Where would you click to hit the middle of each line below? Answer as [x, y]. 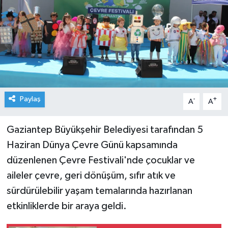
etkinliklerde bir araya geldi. [66, 206]
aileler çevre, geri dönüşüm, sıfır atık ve [91, 176]
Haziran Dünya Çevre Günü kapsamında [92, 145]
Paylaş [30, 99]
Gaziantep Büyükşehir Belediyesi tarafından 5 [105, 130]
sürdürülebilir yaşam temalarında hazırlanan [99, 191]
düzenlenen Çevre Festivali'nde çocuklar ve [101, 161]
